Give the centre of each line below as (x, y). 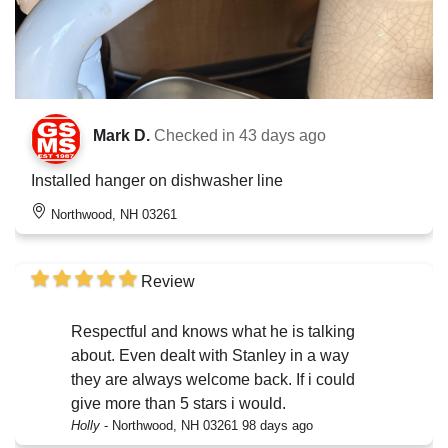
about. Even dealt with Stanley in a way (95, 356)
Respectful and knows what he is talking (213, 332)
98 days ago (277, 426)
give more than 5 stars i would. (178, 404)
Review (168, 282)
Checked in (196, 136)
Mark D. (121, 136)
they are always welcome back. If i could (183, 380)
